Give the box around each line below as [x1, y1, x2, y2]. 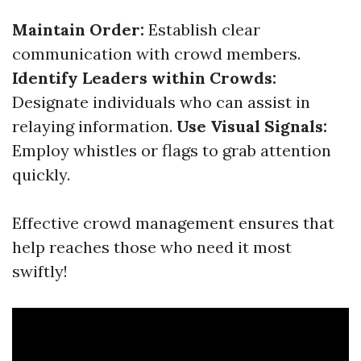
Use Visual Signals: [176, 116, 327, 136]
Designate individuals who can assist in [12, 92, 310, 112]
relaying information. [12, 116, 176, 136]
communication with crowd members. [12, 44, 301, 64]
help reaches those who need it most [12, 237, 292, 257]
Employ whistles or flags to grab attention [12, 140, 331, 160]
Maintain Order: [12, 19, 144, 39]
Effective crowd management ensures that [12, 213, 334, 233]
